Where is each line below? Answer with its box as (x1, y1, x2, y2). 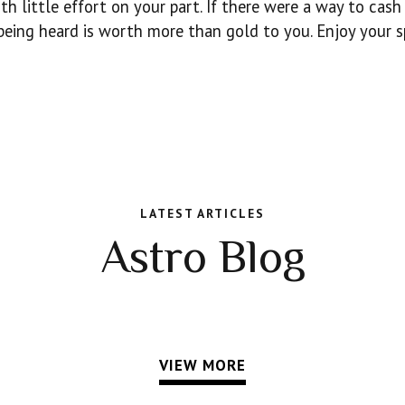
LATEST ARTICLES (140, 204, 265, 221)
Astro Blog (99, 231, 306, 283)
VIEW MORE (159, 355, 246, 376)
